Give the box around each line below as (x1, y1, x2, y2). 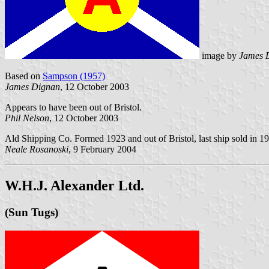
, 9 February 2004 (68, 144, 136, 155)
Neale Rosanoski (5, 144, 68, 155)
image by (199, 50, 239, 61)
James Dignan (5, 82, 60, 92)
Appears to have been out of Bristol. (5, 102, 142, 113)
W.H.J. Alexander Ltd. (5, 178, 144, 194)
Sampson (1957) (43, 71, 105, 82)
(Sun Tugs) (5, 206, 58, 219)
